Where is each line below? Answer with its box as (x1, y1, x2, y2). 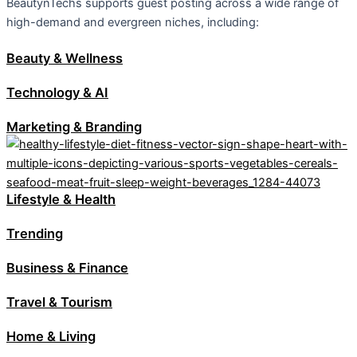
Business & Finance (6, 260, 128, 277)
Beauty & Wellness (6, 50, 123, 67)
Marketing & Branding (6, 119, 142, 135)
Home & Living (6, 328, 96, 345)
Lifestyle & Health (6, 191, 116, 208)
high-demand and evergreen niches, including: (6, 15, 259, 30)
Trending (6, 226, 63, 242)
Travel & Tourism (6, 294, 112, 311)
